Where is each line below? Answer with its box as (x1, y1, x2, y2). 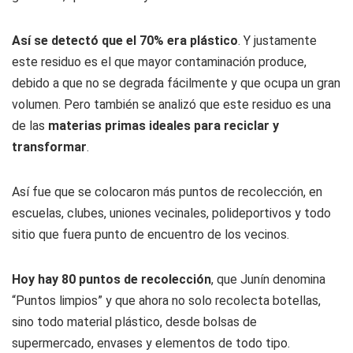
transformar (12, 139, 87, 154)
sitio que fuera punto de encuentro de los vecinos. (12, 227, 289, 242)
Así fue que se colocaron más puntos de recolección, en (12, 184, 322, 199)
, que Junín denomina (211, 272, 325, 287)
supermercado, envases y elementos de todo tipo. (12, 336, 290, 351)
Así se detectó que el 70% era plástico (12, 33, 238, 48)
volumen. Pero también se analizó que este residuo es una (12, 97, 331, 112)
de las (12, 118, 48, 133)
